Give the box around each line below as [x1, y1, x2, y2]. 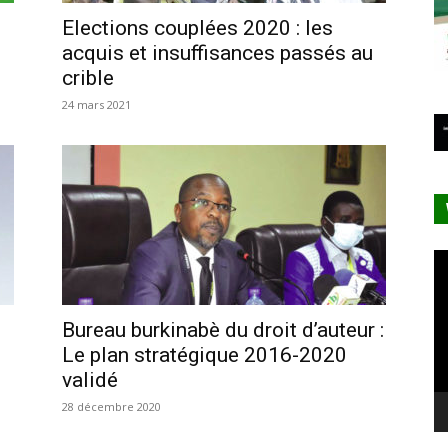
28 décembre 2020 [62, 398, 161, 414]
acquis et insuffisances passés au [62, 40, 373, 65]
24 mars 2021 [62, 96, 131, 112]
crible [62, 65, 114, 90]
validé [62, 367, 118, 392]
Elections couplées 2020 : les [62, 15, 333, 40]
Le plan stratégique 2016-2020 [62, 342, 347, 367]
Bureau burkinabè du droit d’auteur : [62, 317, 384, 342]
